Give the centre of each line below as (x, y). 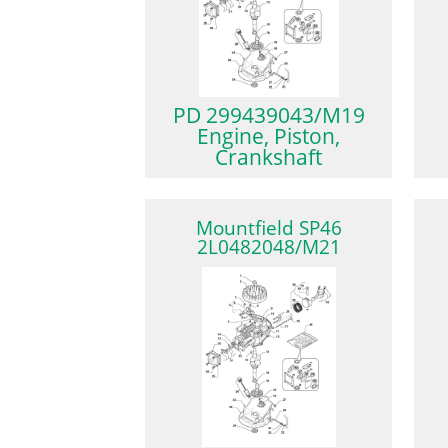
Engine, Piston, (269, 135)
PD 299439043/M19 (268, 114)
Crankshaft (269, 156)
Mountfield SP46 (268, 228)
